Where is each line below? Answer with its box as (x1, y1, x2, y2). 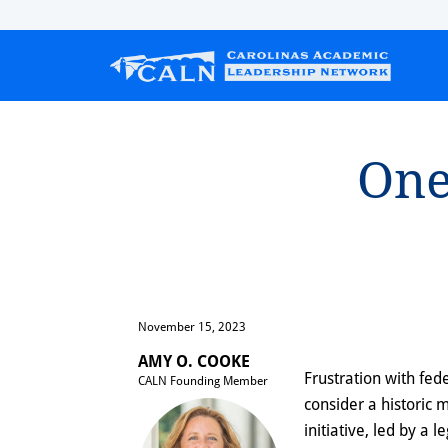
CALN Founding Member (138, 371, 268, 388)
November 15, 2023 (138, 317, 246, 334)
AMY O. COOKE (138, 349, 250, 372)
